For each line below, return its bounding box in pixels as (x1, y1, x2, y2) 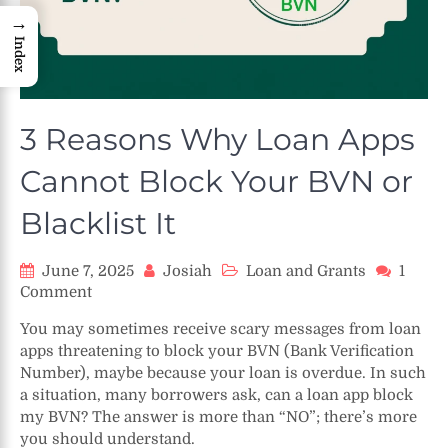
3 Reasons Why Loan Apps (20, 120, 415, 158)
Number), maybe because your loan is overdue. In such (20, 363, 426, 382)
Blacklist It (20, 204, 176, 242)
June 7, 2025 (42, 261, 134, 280)
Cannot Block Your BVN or (20, 162, 413, 200)
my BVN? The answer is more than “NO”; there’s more (20, 407, 417, 426)
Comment (20, 282, 92, 301)
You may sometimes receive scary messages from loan (20, 319, 421, 338)
